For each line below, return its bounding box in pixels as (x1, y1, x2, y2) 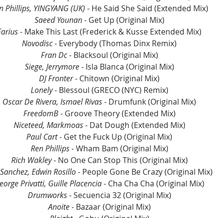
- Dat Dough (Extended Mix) (83, 120, 185, 131)
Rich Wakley (11, 155, 52, 166)
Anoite (48, 201, 70, 213)
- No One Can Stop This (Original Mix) (51, 155, 188, 166)
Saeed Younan (34, 15, 84, 26)
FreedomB (23, 108, 58, 119)
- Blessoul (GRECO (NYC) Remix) (52, 85, 168, 96)
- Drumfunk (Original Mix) (102, 96, 196, 108)
